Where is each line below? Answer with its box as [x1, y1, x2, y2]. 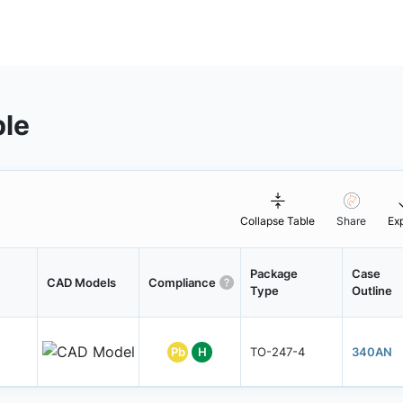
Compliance [148, 274, 216, 290]
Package [249, 266, 298, 282]
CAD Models [46, 274, 116, 290]
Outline [351, 283, 392, 299]
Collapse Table [240, 214, 316, 228]
